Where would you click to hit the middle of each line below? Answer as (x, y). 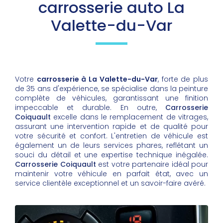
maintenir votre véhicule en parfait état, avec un (111, 174)
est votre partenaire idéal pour (152, 165)
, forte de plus (183, 79)
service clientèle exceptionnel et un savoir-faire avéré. (110, 183)
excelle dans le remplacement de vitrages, (129, 117)
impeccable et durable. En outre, (90, 108)
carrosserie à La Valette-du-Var (97, 79)
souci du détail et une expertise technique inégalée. (111, 155)
